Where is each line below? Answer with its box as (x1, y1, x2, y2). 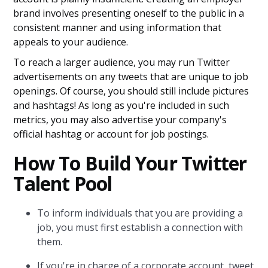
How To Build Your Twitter (13, 150, 247, 176)
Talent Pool (13, 170, 112, 196)
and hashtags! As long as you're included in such (13, 99, 230, 112)
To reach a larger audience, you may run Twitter (13, 56, 230, 69)
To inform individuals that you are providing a (37, 206, 243, 220)
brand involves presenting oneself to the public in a (13, 7, 245, 20)
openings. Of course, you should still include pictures (13, 84, 249, 98)
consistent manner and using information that (13, 21, 222, 34)
